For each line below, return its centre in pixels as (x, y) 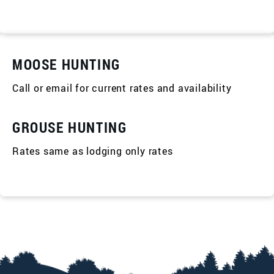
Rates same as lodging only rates (93, 151)
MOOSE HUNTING (66, 65)
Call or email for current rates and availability (122, 88)
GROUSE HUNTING (70, 128)
